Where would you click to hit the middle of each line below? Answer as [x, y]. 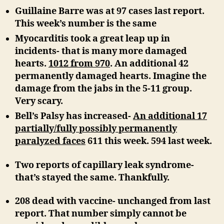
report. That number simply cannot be [101, 214]
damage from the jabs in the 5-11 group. [103, 89]
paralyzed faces [50, 141]
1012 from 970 [79, 64]
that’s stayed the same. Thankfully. [92, 177]
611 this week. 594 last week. [149, 141]
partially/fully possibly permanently [96, 129]
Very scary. [39, 101]
